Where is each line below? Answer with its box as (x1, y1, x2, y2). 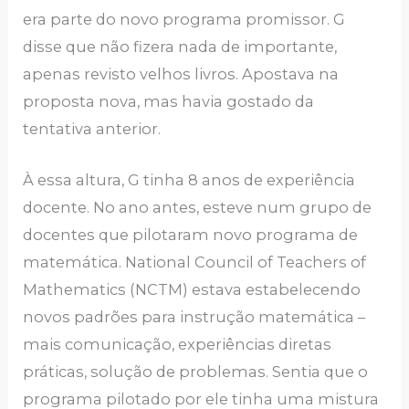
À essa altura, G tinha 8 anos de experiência (23, 170, 356, 189)
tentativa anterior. (23, 119, 165, 138)
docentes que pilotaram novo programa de (23, 225, 359, 244)
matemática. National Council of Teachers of (23, 252, 367, 271)
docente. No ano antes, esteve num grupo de (23, 197, 372, 216)
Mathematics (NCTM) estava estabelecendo (23, 279, 362, 299)
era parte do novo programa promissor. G (23, 9, 346, 28)
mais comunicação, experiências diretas (23, 334, 332, 353)
